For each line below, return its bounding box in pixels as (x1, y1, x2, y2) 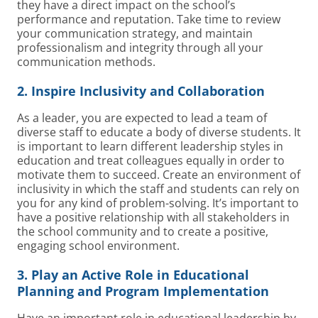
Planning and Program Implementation (17, 282, 269, 300)
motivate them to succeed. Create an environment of (17, 166, 300, 182)
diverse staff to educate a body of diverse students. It (17, 124, 301, 140)
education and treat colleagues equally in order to (17, 152, 285, 168)
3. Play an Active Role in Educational (17, 265, 249, 283)
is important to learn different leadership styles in (17, 138, 283, 154)
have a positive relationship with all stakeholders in (17, 209, 290, 225)
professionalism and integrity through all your (17, 39, 263, 55)
